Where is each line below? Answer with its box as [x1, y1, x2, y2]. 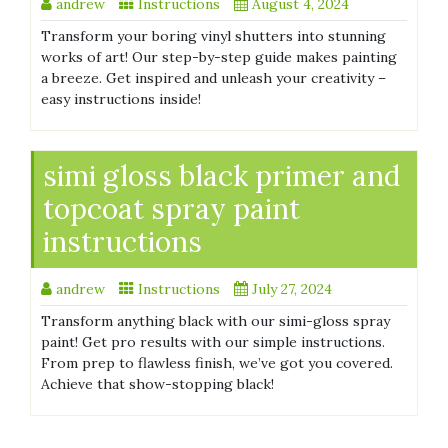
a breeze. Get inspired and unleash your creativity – [41, 69, 386, 88]
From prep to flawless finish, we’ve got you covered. [41, 354, 393, 373]
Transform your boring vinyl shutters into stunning [41, 27, 386, 46]
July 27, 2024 [252, 280, 332, 299]
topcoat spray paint [43, 191, 300, 228]
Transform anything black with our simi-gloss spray [41, 312, 390, 331]
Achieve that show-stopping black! [41, 375, 274, 394]
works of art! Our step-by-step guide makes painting [41, 48, 397, 67]
